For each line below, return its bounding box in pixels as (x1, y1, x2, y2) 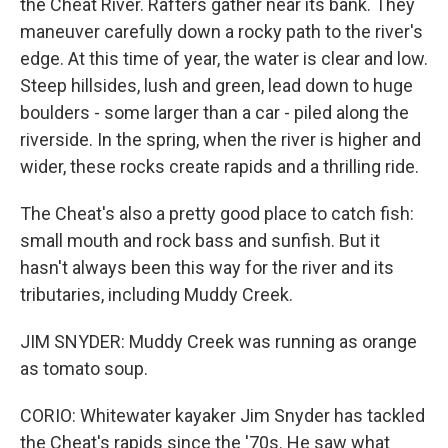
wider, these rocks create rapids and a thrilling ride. (20, 156, 419, 177)
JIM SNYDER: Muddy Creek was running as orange (20, 331, 417, 352)
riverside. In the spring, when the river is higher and (20, 129, 421, 150)
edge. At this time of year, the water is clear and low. (20, 48, 428, 69)
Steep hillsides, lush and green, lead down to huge (20, 75, 413, 96)
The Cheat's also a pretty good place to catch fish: (20, 203, 414, 224)
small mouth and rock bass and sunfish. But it (20, 230, 380, 251)
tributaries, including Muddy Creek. (20, 284, 293, 305)
